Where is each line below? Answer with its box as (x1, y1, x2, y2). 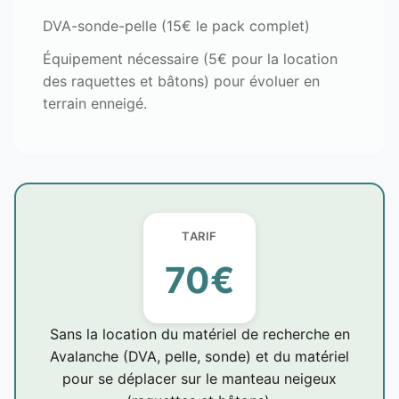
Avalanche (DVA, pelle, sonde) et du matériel (50, 346, 349, 365)
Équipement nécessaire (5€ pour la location (43, 49, 338, 68)
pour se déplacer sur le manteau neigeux (62, 369, 337, 387)
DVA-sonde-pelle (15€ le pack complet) (43, 16, 310, 35)
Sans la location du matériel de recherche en (49, 324, 350, 343)
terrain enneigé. (43, 94, 147, 112)
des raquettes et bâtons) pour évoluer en (43, 71, 320, 90)
